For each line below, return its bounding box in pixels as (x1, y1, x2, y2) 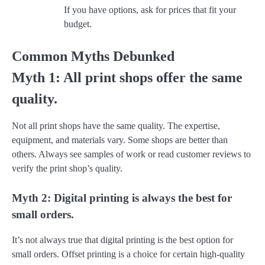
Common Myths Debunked (12, 49, 174, 64)
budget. (64, 19, 92, 30)
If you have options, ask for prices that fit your (64, 5, 236, 15)
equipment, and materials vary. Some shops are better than (12, 135, 228, 146)
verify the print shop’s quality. (12, 163, 122, 174)
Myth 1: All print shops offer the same (12, 70, 243, 86)
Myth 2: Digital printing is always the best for (12, 192, 232, 205)
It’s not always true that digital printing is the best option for (12, 234, 233, 245)
